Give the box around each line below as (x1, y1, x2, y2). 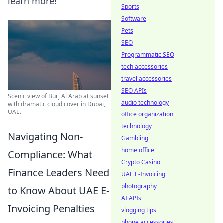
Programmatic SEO (121, 50, 174, 59)
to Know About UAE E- (8, 184, 109, 198)
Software (121, 14, 146, 23)
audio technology (121, 98, 169, 107)
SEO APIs (121, 86, 147, 95)
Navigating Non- (8, 130, 83, 144)
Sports (121, 2, 139, 11)
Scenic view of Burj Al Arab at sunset (8, 92, 109, 101)
